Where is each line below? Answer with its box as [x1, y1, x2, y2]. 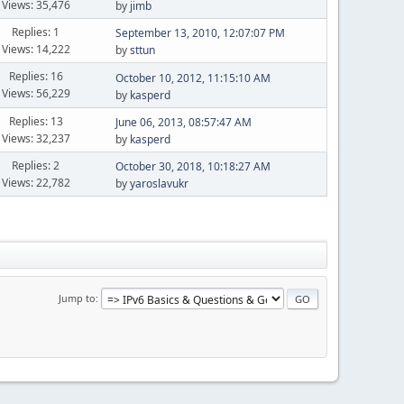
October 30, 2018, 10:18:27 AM [115, 159, 271, 174]
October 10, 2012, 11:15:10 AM [115, 69, 271, 86]
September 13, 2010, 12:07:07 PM [115, 25, 285, 41]
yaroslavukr [129, 176, 188, 191]
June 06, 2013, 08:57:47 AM [115, 115, 252, 130]
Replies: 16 [8, 69, 63, 84]
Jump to [59, 290, 96, 305]
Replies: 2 [12, 157, 60, 173]
